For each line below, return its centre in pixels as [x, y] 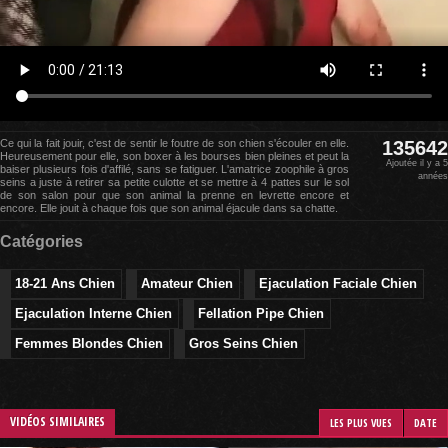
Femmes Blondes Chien [89, 343]
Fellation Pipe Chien [261, 313]
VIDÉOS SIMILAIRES [57, 421]
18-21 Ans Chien [65, 283]
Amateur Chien [187, 283]
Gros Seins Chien [243, 343]
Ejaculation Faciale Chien [338, 283]
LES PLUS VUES [361, 422]
